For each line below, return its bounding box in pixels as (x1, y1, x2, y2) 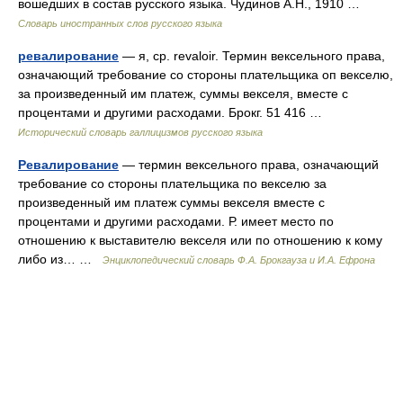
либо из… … (18, 252, 103, 266)
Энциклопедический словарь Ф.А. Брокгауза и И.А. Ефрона (103, 255, 375, 265)
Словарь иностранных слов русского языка (18, 18, 222, 29)
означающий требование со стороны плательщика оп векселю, (18, 67, 393, 82)
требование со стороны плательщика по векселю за (18, 176, 327, 191)
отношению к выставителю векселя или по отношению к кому (18, 233, 382, 247)
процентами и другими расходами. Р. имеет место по (18, 214, 334, 228)
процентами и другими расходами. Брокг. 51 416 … (18, 105, 329, 120)
